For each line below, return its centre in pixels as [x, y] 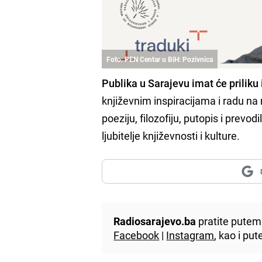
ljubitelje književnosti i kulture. [171, 136]
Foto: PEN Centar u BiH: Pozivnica [160, 59]
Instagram [190, 235]
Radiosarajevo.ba [155, 221]
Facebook [137, 235]
